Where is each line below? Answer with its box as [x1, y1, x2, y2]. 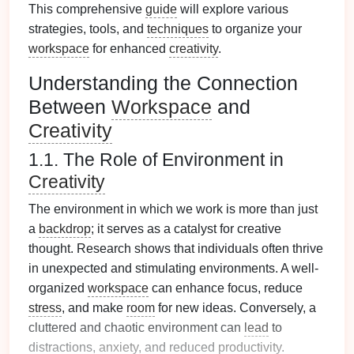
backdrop [39, 222, 91, 235]
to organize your [209, 22, 302, 36]
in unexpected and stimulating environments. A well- [28, 262, 318, 275]
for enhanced [89, 42, 169, 55]
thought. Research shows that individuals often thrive [28, 242, 323, 255]
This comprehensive [28, 2, 145, 16]
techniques [147, 22, 209, 36]
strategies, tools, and [28, 22, 147, 36]
